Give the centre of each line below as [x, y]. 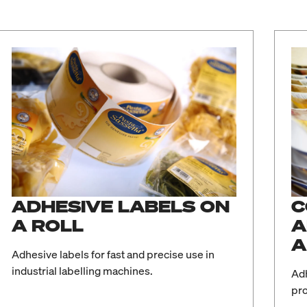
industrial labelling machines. [82, 271]
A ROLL [47, 226]
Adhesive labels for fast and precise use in [113, 255]
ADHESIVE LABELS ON [120, 207]
